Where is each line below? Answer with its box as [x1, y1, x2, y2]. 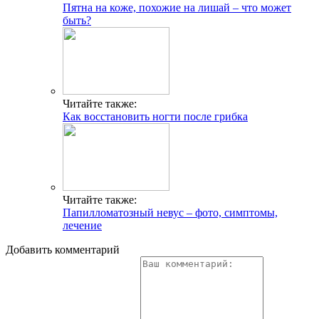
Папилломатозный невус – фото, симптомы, [63, 206, 278, 219]
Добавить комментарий [6, 243, 120, 256]
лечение [63, 219, 102, 231]
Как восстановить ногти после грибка [63, 110, 248, 122]
